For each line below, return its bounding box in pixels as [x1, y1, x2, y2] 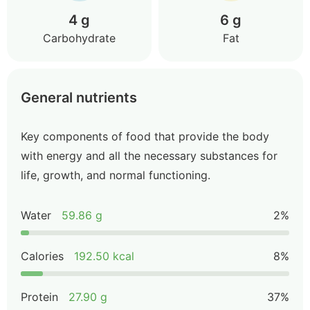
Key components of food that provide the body [21, 129, 269, 143]
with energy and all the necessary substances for [21, 149, 277, 163]
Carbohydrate [43, 31, 116, 45]
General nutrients [21, 89, 137, 106]
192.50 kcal [74, 249, 134, 263]
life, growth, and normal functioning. [21, 168, 210, 182]
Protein [21, 290, 58, 304]
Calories [21, 249, 64, 263]
